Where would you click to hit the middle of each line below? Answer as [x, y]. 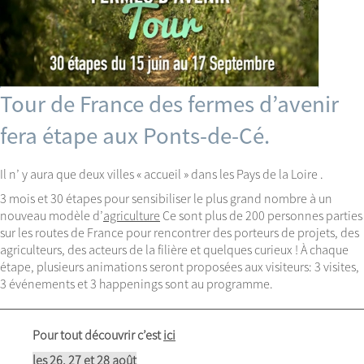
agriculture [132, 216]
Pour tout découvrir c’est [98, 335]
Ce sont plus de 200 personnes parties [261, 216]
